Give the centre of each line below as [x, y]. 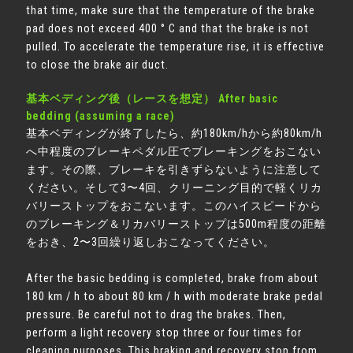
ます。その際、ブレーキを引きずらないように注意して [174, 170]
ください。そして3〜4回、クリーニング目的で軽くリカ [175, 188]
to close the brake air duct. [98, 65]
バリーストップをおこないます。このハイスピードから [174, 206]
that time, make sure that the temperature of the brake [171, 11]
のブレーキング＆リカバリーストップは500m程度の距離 [176, 224]
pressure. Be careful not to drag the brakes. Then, [156, 315]
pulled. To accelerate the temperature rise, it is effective [176, 47]
